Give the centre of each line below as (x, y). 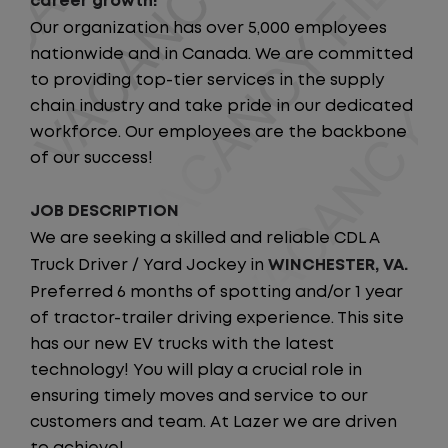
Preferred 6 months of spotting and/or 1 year (216, 292)
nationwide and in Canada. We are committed (221, 54)
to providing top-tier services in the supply (207, 80)
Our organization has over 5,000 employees (208, 28)
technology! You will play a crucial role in (196, 370)
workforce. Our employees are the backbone (218, 132)
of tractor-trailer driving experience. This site (217, 318)
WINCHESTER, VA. (338, 265)
